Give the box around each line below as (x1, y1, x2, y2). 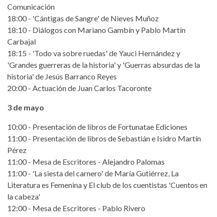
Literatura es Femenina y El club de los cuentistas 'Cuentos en (7, 180, 207, 189)
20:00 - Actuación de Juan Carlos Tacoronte (7, 83, 152, 93)
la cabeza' (7, 191, 40, 201)
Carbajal (7, 36, 36, 46)
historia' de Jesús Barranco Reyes (7, 71, 117, 81)
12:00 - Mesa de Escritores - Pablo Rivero (7, 203, 145, 213)
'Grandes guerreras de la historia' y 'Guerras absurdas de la (7, 60, 200, 69)
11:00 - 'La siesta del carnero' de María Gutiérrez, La (7, 168, 179, 178)
